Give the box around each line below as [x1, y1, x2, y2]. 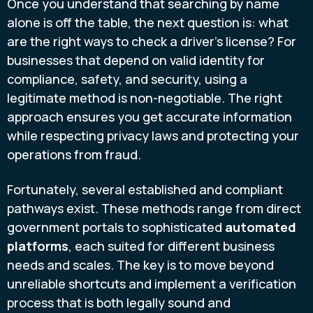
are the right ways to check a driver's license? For [7, 33, 296, 50]
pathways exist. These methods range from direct [7, 199, 301, 217]
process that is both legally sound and [7, 293, 231, 311]
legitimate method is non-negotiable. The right [7, 89, 282, 107]
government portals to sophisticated [7, 218, 225, 235]
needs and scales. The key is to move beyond [7, 256, 274, 273]
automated [225, 218, 296, 235]
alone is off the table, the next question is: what [7, 14, 289, 31]
